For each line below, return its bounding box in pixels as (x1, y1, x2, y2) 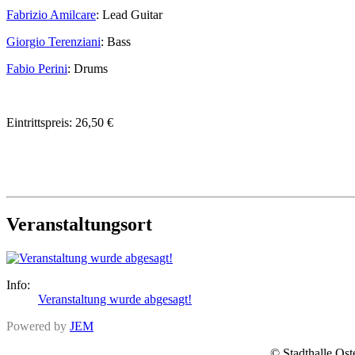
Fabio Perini (6, 61, 67, 75)
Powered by (6, 319, 70, 333)
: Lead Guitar (96, 7, 162, 21)
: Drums (67, 61, 108, 75)
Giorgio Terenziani (6, 34, 101, 48)
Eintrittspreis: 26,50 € (6, 115, 113, 129)
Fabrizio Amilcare (6, 7, 96, 21)
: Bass (101, 34, 131, 48)
